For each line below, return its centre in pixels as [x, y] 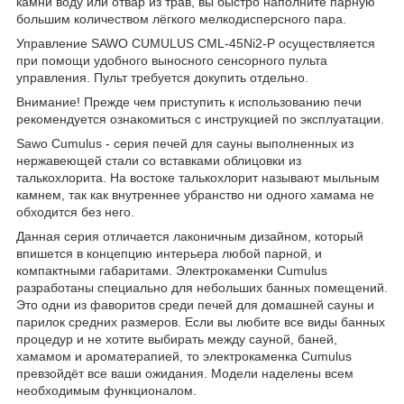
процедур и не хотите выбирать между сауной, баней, [177, 339]
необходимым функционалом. [106, 390]
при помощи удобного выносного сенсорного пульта [172, 60]
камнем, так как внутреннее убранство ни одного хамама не [195, 194]
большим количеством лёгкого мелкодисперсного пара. [181, 18]
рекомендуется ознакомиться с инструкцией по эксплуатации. [202, 119]
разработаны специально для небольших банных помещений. [202, 287]
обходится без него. [75, 211]
